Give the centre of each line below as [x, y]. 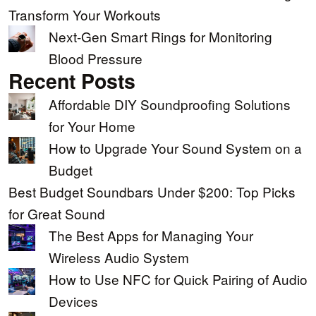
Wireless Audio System [119, 257]
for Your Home [92, 126]
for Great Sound [57, 213]
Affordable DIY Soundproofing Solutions [170, 104]
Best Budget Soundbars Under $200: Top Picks [152, 191]
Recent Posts [72, 80]
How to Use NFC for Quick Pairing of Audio [178, 279]
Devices [73, 300]
